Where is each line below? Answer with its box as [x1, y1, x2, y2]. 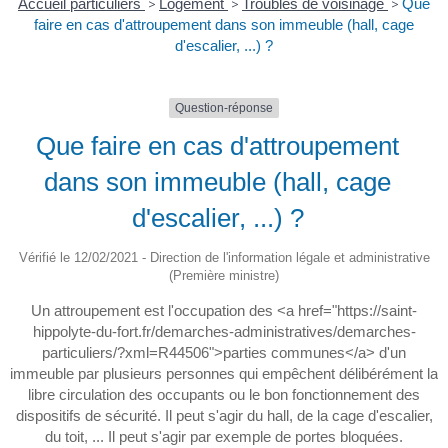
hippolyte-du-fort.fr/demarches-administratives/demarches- [32, 323, 416, 341]
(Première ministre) [169, 268, 279, 284]
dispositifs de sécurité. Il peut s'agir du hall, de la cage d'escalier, [15, 407, 433, 425]
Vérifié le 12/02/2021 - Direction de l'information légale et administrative [18, 250, 430, 266]
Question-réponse [175, 101, 273, 116]
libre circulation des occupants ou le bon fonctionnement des [28, 386, 420, 404]
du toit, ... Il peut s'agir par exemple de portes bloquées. [45, 428, 403, 446]
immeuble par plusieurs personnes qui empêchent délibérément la [10, 365, 438, 383]
